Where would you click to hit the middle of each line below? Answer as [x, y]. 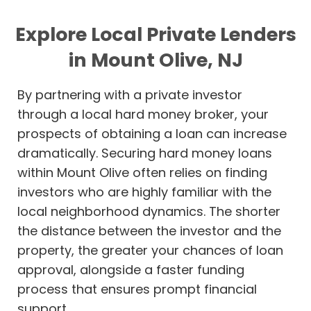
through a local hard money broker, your [143, 115]
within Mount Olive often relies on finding [142, 173]
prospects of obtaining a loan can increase [152, 134]
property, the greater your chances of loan [150, 251]
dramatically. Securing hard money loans [145, 153]
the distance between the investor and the [149, 231]
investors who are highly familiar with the [144, 192]
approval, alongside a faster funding [131, 270]
